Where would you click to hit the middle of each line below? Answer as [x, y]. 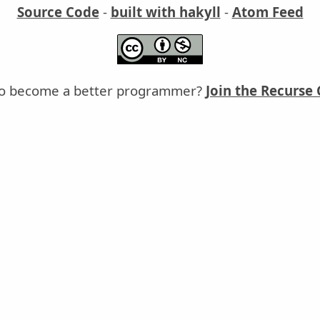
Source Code [58, 12]
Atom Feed [267, 12]
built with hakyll [165, 12]
